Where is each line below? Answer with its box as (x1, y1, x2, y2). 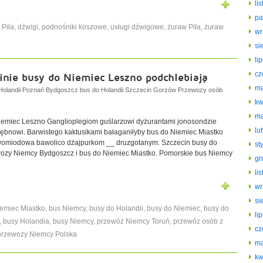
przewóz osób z (173, 217, 223, 225)
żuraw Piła (167, 23, 201, 31)
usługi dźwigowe (110, 23, 164, 31)
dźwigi (18, 23, 38, 31)
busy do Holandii (89, 204, 143, 213)
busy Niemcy (53, 217, 93, 225)
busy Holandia (3, 217, 49, 225)
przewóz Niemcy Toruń (97, 217, 170, 225)
